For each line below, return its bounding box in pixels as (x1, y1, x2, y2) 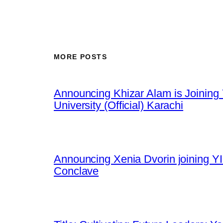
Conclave (54, 164, 99, 177)
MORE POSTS (54, 53, 107, 61)
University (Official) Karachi (54, 99, 184, 111)
